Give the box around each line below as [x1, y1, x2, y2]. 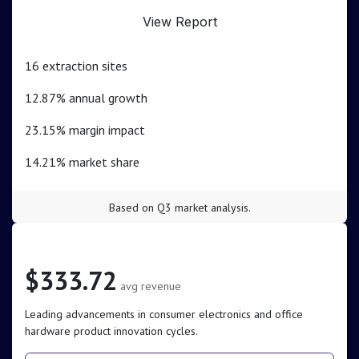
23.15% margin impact [25, 122, 145, 139]
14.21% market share [25, 154, 139, 171]
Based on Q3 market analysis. [108, 200, 251, 216]
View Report [142, 14, 217, 30]
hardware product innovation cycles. [25, 324, 198, 339]
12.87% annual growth [25, 90, 147, 107]
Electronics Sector [25, 234, 161, 256]
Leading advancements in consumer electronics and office [25, 307, 303, 322]
